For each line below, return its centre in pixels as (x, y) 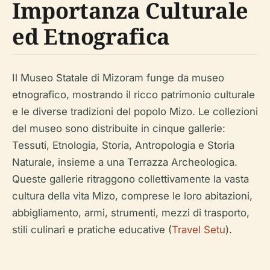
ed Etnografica (91, 36)
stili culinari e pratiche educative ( (92, 230)
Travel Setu (199, 230)
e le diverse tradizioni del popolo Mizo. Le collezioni (135, 111)
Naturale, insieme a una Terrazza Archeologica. (125, 162)
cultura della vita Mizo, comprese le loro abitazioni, (132, 196)
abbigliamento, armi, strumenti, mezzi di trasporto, (131, 213)
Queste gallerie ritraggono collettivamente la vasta (130, 179)
